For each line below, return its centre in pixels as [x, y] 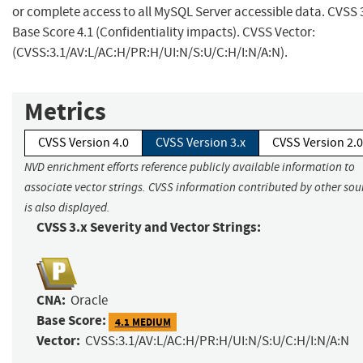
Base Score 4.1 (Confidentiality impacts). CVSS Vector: [164, 32]
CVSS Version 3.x [201, 143]
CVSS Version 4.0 [83, 143]
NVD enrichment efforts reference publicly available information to [190, 167]
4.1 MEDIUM [143, 322]
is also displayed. [67, 208]
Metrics [65, 112]
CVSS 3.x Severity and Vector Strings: [149, 228]
